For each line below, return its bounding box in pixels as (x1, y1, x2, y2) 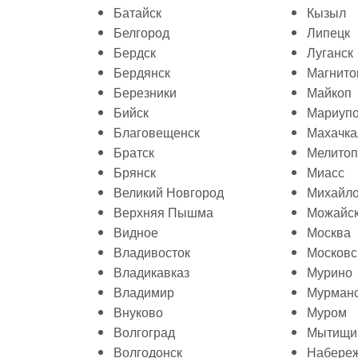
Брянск (113, 163, 156, 181)
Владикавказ (113, 263, 189, 281)
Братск (113, 143, 154, 161)
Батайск (113, 3, 161, 22)
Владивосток (113, 243, 190, 261)
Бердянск (113, 63, 170, 82)
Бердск (113, 43, 156, 62)
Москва (307, 223, 351, 241)
